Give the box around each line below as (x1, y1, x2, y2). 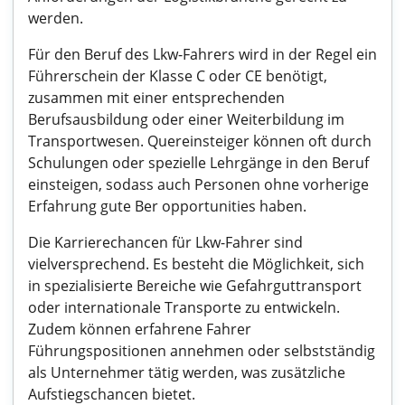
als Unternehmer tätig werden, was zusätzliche (28, 363, 345, 382)
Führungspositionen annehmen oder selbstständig (28, 341, 375, 361)
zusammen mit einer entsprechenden (28, 88, 285, 108)
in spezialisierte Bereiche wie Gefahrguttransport (28, 276, 362, 296)
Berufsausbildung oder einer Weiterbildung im (28, 109, 344, 129)
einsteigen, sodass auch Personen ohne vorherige (28, 174, 369, 194)
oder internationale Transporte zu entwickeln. (28, 297, 340, 317)
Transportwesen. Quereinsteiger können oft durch (28, 131, 372, 151)
